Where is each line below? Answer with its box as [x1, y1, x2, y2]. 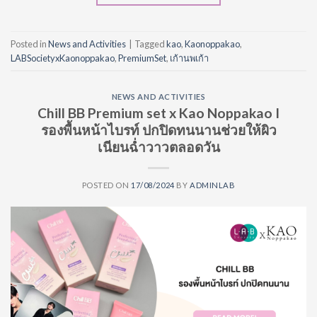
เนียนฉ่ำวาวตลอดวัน [97, 138, 220, 155]
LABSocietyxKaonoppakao [11, 52, 115, 64]
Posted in [11, 38, 48, 50]
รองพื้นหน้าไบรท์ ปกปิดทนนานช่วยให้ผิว [40, 121, 277, 138]
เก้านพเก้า [170, 52, 209, 64]
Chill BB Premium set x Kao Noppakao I [38, 104, 279, 121]
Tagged [134, 38, 166, 50]
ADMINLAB [189, 180, 236, 190]
